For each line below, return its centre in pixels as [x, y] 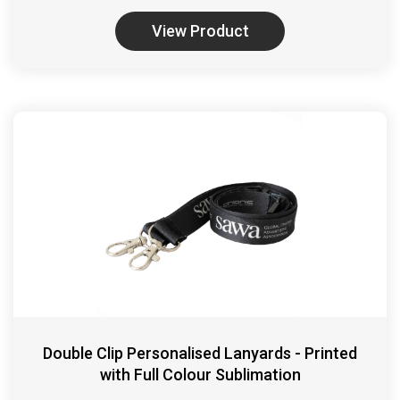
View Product [200, 31]
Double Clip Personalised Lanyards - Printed [200, 354]
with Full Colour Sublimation [200, 375]
